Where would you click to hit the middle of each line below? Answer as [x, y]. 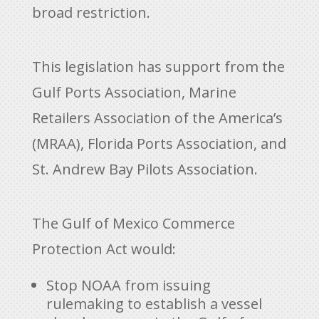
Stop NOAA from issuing [128, 285]
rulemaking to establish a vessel [154, 303]
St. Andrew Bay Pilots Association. [145, 169]
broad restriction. [91, 12]
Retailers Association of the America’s [157, 117]
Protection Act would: [104, 249]
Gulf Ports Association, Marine [134, 92]
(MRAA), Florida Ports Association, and [159, 143]
